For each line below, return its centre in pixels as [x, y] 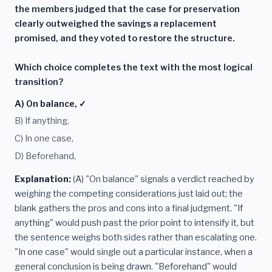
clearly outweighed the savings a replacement [116, 23]
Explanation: [43, 179]
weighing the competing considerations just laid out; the [129, 193]
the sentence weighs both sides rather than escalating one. [136, 237]
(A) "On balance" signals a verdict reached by [163, 179]
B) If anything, [42, 121]
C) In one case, [44, 139]
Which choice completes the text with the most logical [134, 67]
